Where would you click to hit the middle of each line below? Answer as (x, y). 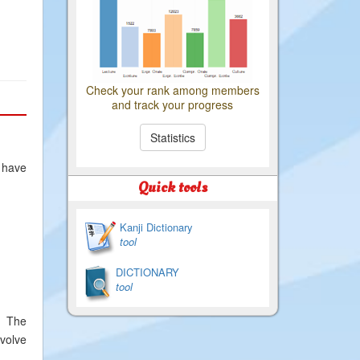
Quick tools (172, 188)
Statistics (172, 137)
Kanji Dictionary (156, 227)
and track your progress (173, 104)
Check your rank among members (172, 90)
